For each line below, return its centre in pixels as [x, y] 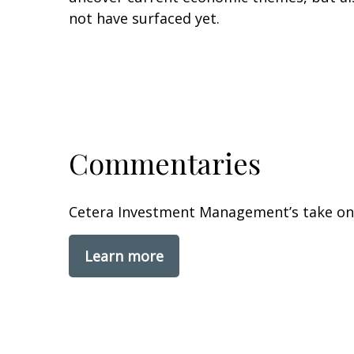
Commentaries [165, 163]
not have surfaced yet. [144, 19]
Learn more [124, 256]
